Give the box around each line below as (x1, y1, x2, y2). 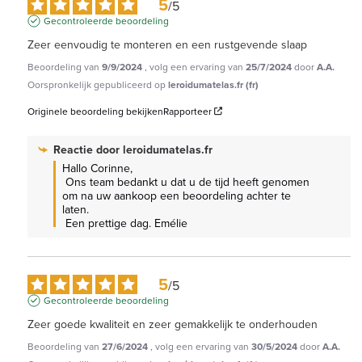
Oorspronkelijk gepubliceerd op (27, 77, 168, 91)
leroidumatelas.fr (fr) (168, 77, 259, 91)
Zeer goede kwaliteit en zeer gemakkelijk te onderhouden (27, 315, 318, 332)
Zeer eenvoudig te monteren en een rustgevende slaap (27, 36, 307, 53)
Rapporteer (163, 103, 212, 118)
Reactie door (53, 141, 123, 158)
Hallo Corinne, (62, 159, 133, 176)
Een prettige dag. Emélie (65, 214, 187, 231)
